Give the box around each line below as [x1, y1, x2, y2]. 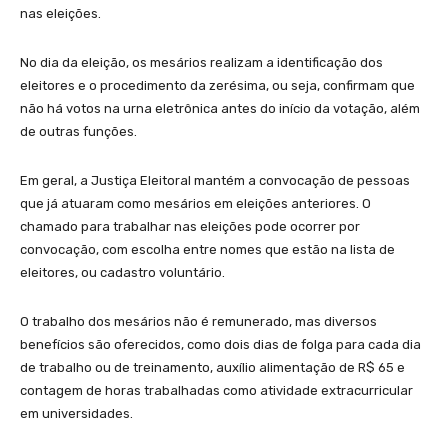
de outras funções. [20, 123, 140, 139]
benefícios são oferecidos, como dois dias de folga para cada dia [20, 336, 421, 352]
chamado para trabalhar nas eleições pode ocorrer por [20, 218, 360, 234]
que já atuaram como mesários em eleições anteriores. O [20, 195, 371, 211]
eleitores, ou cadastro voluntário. [20, 264, 225, 280]
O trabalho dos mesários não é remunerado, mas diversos [20, 313, 377, 329]
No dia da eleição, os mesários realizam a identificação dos [20, 54, 383, 70]
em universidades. [20, 405, 133, 421]
